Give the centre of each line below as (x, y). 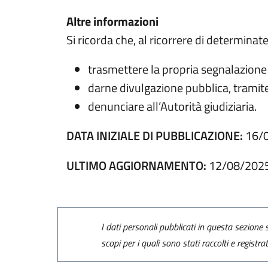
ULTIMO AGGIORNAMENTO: (137, 165)
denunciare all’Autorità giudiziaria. (173, 106)
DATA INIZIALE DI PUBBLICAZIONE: (155, 136)
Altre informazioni (113, 22)
